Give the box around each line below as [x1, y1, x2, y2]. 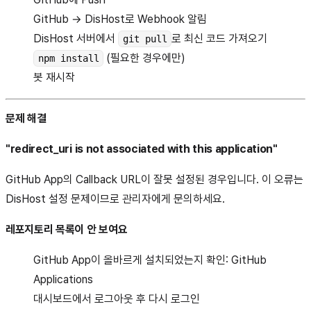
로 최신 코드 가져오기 [171, 32, 268, 46]
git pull [122, 33, 167, 45]
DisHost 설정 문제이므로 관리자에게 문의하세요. [6, 192, 225, 206]
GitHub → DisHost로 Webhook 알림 [33, 12, 207, 26]
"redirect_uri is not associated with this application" [6, 142, 278, 156]
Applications [33, 273, 93, 287]
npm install [37, 53, 99, 65]
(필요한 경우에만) [103, 51, 186, 65]
